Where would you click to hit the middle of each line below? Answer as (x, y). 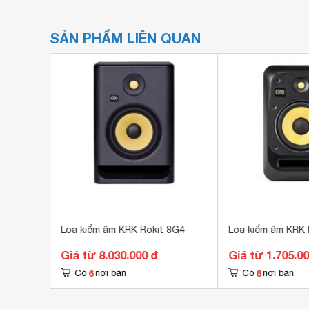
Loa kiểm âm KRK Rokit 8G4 (122, 230)
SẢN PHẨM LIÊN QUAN (125, 38)
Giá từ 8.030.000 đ (109, 255)
